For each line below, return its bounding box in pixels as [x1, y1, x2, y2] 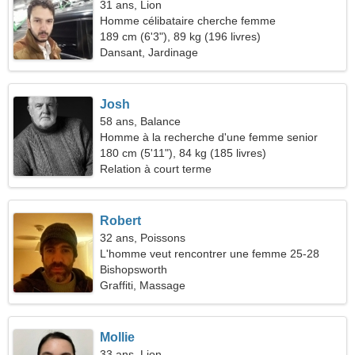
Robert [100, 214, 142, 227]
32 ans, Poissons [100, 231, 186, 244]
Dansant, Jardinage [100, 46, 199, 59]
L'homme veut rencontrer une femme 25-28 [100, 247, 320, 260]
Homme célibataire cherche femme [100, 14, 277, 27]
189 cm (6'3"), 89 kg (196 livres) [100, 30, 261, 43]
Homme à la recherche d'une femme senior [100, 131, 319, 143]
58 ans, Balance [100, 115, 181, 128]
